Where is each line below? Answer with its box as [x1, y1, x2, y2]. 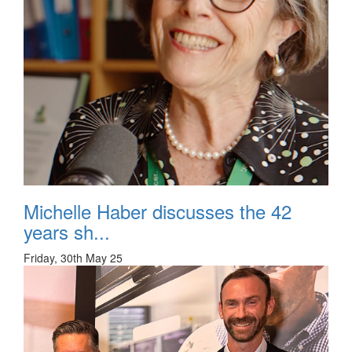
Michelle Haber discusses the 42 [24, 196, 291, 225]
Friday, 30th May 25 [24, 249, 123, 266]
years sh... [24, 217, 110, 245]
